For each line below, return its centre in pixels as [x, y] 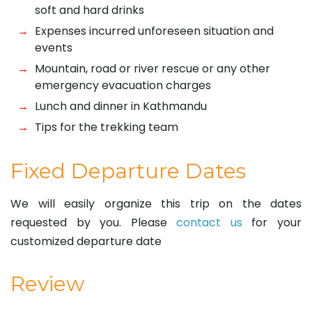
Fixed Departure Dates [128, 171]
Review [47, 283]
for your [272, 222]
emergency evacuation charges [123, 85]
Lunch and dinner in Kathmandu [121, 106]
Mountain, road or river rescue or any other [153, 68]
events [54, 47]
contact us [209, 222]
